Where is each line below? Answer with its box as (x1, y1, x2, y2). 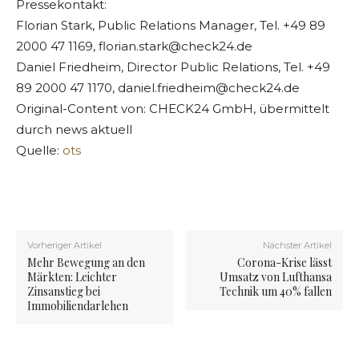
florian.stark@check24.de (99, 38, 252, 54)
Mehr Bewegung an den (27, 255, 145, 271)
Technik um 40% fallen (219, 284, 332, 300)
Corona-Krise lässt (236, 255, 332, 271)
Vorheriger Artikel (27, 240, 102, 252)
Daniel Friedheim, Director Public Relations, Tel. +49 (16, 59, 330, 75)
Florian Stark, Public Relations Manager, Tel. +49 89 (16, 18, 325, 34)
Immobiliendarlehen (27, 298, 128, 314)
